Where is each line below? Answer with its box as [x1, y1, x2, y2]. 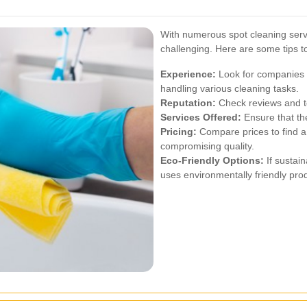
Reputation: [160, 97, 216, 108]
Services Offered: [160, 111, 241, 123]
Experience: [160, 68, 216, 79]
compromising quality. [160, 140, 254, 151]
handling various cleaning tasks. [160, 82, 299, 94]
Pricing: [160, 125, 197, 137]
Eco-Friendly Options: [160, 154, 264, 166]
